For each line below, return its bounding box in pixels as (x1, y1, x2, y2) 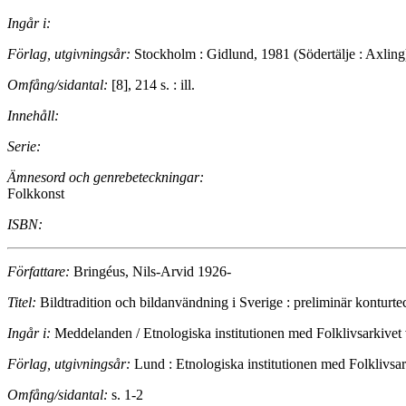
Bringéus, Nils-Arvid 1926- (70, 264, 231, 280)
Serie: (7, 139, 41, 155)
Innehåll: (7, 108, 59, 124)
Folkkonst (7, 186, 64, 202)
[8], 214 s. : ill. (108, 77, 195, 93)
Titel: (7, 295, 36, 311)
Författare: (7, 264, 70, 280)
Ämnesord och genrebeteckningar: (7, 169, 204, 186)
